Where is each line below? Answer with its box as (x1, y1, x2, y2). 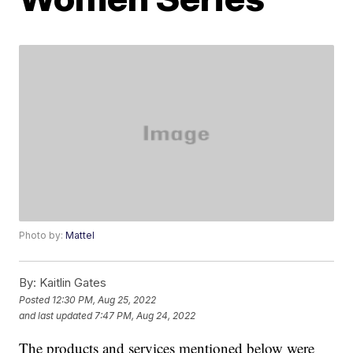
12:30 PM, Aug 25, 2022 (52, 293, 157, 306)
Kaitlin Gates (36, 275, 107, 291)
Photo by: (19, 229, 66, 242)
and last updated (19, 309, 93, 321)
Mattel (65, 229, 95, 242)
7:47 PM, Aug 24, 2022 (95, 309, 196, 321)
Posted (19, 293, 53, 306)
